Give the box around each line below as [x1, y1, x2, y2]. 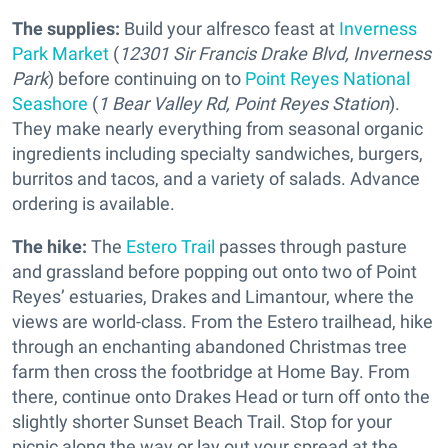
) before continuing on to [48, 67, 245, 89]
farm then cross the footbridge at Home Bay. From [12, 360, 410, 382]
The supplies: [12, 17, 124, 39]
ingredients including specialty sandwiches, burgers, [12, 142, 423, 164]
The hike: [12, 235, 91, 257]
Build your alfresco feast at [124, 17, 339, 39]
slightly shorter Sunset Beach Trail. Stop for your [12, 410, 392, 432]
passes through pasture [215, 235, 407, 257]
